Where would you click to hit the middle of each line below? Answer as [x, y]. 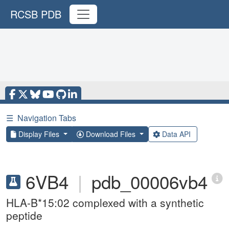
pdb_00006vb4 [150, 181]
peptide [24, 215]
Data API [176, 134]
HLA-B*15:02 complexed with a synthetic [105, 202]
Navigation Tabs [47, 118]
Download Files [110, 134]
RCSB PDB [36, 14]
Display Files [39, 134]
